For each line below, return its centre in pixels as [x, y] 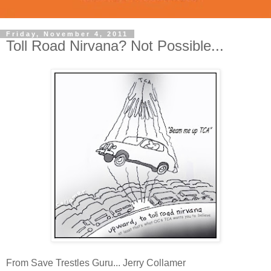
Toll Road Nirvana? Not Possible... [115, 46]
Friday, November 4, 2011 [67, 34]
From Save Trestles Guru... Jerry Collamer [97, 263]
